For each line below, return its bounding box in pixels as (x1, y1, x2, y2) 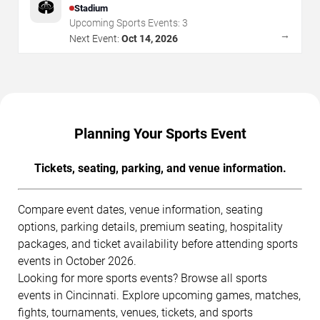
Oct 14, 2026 (121, 33, 178, 45)
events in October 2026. (18, 254, 136, 269)
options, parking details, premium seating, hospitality (18, 220, 283, 234)
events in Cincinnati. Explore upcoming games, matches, (18, 289, 301, 303)
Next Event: (69, 33, 119, 45)
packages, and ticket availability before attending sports (18, 237, 298, 251)
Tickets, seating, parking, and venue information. (34, 161, 286, 176)
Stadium (74, 2, 108, 14)
